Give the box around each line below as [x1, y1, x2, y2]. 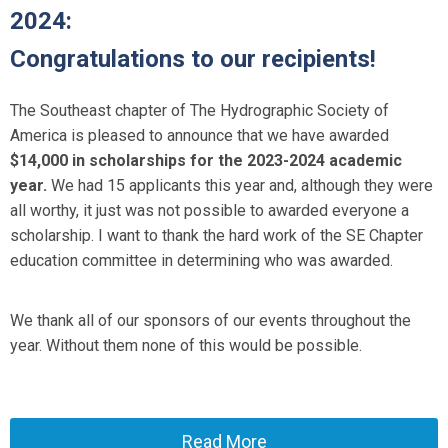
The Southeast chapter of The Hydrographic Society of [10, 101, 389, 120]
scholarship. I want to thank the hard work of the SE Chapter [10, 226, 423, 245]
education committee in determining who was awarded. [10, 251, 393, 270]
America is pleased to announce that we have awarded [10, 126, 389, 145]
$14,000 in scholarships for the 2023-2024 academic [10, 151, 402, 170]
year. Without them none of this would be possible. [10, 336, 362, 355]
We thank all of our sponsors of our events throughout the [10, 311, 411, 330]
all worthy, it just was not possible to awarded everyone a [10, 201, 409, 220]
